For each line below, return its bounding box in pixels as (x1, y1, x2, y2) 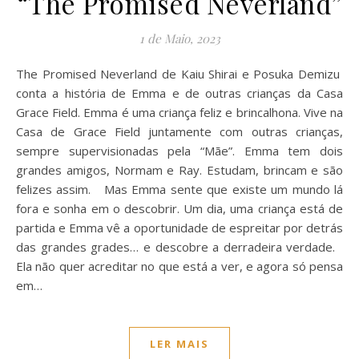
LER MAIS (150, 337, 209, 351)
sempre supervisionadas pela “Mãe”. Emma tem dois (16, 143, 343, 159)
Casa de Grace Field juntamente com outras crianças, (16, 123, 343, 139)
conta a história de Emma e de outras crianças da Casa (16, 85, 343, 101)
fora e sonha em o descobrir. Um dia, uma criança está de (16, 200, 343, 216)
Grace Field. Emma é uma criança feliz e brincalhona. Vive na (16, 104, 343, 120)
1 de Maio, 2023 (139, 30, 220, 46)
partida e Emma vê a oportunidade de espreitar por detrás (16, 220, 343, 236)
